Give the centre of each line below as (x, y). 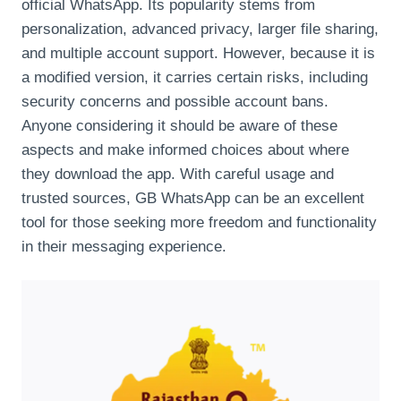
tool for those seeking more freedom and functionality (199, 223)
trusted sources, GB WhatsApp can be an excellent (193, 199)
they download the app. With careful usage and (178, 175)
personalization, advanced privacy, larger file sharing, (200, 30)
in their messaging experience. (124, 247)
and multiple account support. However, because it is (198, 54)
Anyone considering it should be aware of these (179, 126)
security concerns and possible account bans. (175, 102)
